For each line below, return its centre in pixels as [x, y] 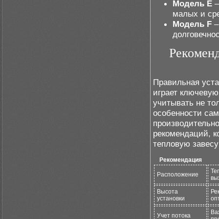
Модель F [192, 24]
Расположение [178, 175]
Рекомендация [180, 160]
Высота [167, 192]
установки [171, 198]
